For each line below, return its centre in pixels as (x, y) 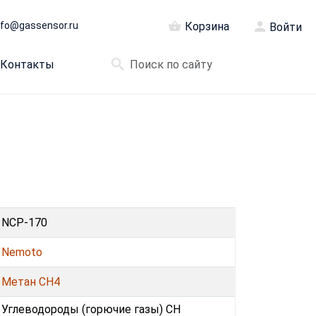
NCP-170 (24, 222)
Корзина (207, 26)
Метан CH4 (31, 281)
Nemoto (22, 252)
